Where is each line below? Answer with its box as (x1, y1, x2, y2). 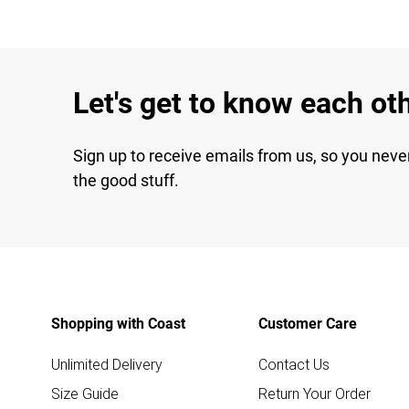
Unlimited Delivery (51, 354, 163, 373)
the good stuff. (73, 170, 179, 190)
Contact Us (258, 354, 330, 373)
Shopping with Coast (51, 314, 185, 332)
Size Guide (51, 383, 119, 403)
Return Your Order (258, 383, 371, 403)
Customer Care (258, 314, 357, 332)
